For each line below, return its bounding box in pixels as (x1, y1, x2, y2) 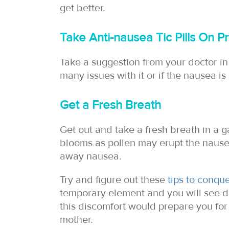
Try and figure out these (60, 174, 168, 186)
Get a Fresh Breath (60, 98, 161, 112)
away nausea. (60, 150, 122, 163)
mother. (60, 214, 93, 226)
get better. (60, 2, 105, 14)
